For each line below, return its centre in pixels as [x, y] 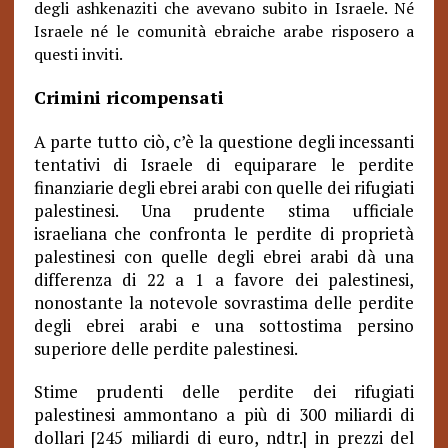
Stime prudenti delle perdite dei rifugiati [224, 391]
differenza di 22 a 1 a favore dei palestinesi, [224, 279]
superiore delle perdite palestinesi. [165, 348]
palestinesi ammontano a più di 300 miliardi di [224, 414]
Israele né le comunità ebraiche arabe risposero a [224, 31]
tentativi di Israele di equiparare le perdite [224, 164]
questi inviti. [78, 54]
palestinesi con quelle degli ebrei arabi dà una [224, 256]
